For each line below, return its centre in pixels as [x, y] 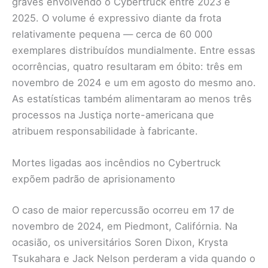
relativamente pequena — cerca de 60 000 [112, 34]
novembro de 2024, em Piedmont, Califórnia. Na [125, 226]
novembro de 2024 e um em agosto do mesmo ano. [134, 83]
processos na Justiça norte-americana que [113, 115]
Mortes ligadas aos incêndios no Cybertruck [116, 163]
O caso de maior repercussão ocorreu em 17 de [123, 210]
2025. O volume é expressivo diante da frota [117, 18]
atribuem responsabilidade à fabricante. [105, 131]
